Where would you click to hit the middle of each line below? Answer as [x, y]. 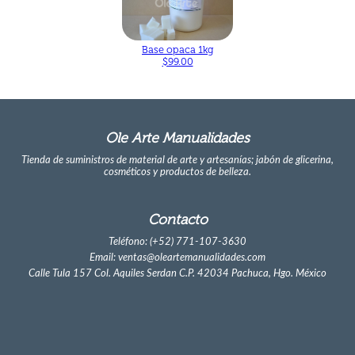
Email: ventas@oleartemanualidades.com [177, 258]
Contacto [177, 220]
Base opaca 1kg [177, 49]
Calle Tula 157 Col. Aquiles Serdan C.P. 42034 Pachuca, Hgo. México [177, 274]
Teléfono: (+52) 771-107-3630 [177, 242]
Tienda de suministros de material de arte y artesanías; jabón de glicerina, [177, 160]
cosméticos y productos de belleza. [177, 172]
